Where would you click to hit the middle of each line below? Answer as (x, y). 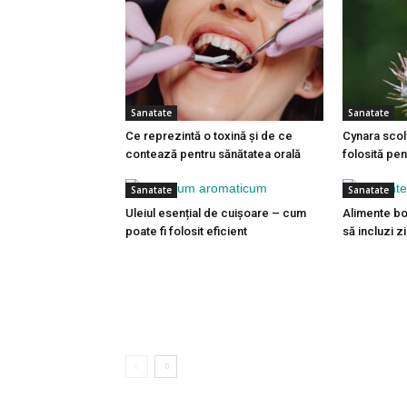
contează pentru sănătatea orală (213, 154)
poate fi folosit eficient (186, 231)
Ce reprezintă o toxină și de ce (209, 136)
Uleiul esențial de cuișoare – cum (216, 213)
